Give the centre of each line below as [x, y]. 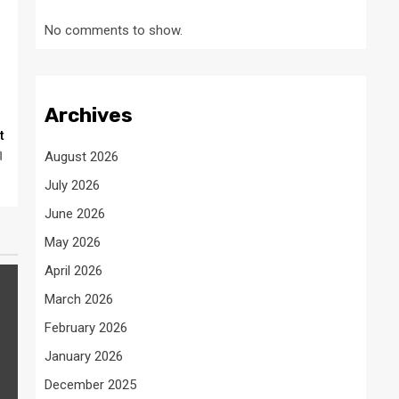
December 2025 [90, 385]
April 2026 [73, 271]
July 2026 [72, 186]
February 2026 [86, 328]
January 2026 [84, 357]
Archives [89, 116]
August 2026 [81, 157]
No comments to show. [114, 30]
